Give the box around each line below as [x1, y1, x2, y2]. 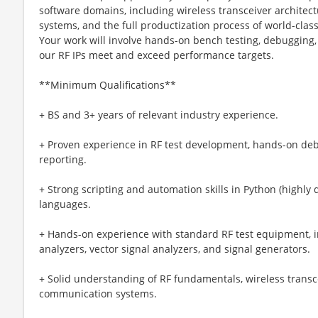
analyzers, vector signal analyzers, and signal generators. [39, 241, 310, 256]
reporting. [39, 152, 87, 166]
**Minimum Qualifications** [39, 77, 176, 92]
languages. [39, 197, 91, 211]
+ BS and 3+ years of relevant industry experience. [39, 107, 278, 121]
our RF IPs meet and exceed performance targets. [39, 48, 274, 62]
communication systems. [39, 286, 157, 300]
